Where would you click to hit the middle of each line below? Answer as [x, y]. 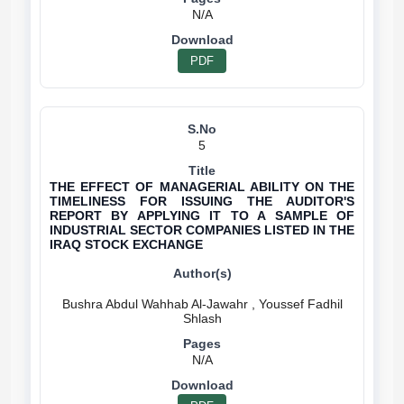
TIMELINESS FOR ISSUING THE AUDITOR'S [202, 201]
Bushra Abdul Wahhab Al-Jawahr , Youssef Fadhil [202, 304]
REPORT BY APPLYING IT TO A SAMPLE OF [202, 216]
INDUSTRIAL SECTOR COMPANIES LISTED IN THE [202, 230]
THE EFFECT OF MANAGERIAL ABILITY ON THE [202, 187]
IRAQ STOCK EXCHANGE [126, 244]
